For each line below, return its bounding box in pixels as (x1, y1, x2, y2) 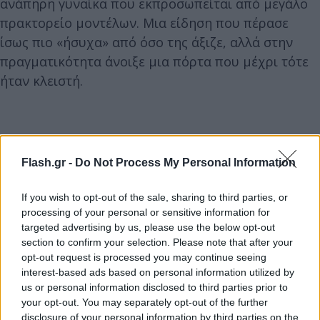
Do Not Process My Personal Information (75, 156, 296, 169)
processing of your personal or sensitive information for (21, 206, 270, 218)
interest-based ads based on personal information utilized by (21, 266, 294, 278)
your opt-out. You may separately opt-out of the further (21, 296, 268, 308)
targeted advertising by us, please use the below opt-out (21, 221, 275, 233)
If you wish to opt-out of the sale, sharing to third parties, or (21, 191, 288, 203)
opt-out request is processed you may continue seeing (21, 251, 266, 263)
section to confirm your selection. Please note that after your (21, 236, 293, 248)
